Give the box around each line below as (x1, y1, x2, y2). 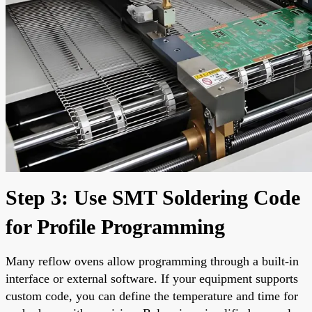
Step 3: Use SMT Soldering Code (6, 185, 300, 209)
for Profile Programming (6, 214, 225, 238)
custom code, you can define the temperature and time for (6, 288, 298, 303)
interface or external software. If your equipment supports (6, 271, 298, 286)
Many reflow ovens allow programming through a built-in (6, 253, 299, 268)
